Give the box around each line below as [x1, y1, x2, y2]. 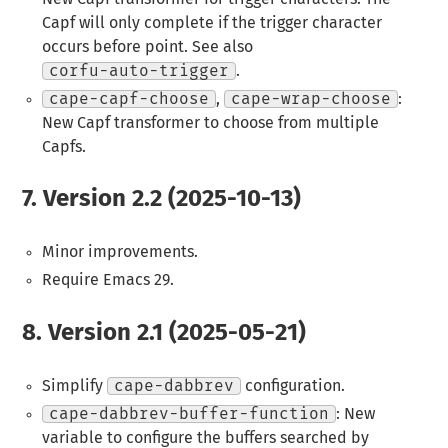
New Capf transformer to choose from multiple [41, 114, 379, 131]
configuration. [240, 377, 345, 394]
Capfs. [41, 138, 86, 155]
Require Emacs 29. [41, 272, 174, 289]
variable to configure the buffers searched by [41, 429, 369, 446]
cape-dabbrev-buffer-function [48, 405, 329, 422]
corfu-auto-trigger [48, 62, 229, 79]
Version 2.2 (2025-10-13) [37, 187, 302, 212]
